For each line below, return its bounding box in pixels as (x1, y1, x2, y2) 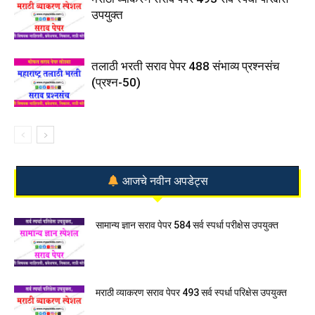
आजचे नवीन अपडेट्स (120, 174, 209, 188)
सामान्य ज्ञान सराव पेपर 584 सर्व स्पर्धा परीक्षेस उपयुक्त (96, 219, 278, 231)
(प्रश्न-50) (91, 75, 141, 89)
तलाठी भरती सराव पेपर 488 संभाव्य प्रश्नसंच (91, 59, 280, 73)
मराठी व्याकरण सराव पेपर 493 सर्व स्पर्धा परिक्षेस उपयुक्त (96, 287, 287, 299)
